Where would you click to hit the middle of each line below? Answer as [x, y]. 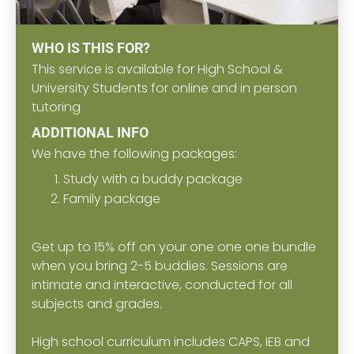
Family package [112, 199]
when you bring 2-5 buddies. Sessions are [160, 266]
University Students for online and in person [164, 88]
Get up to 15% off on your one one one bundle [174, 247]
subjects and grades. [97, 304]
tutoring [56, 107]
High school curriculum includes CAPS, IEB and [171, 342]
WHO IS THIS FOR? [91, 48]
